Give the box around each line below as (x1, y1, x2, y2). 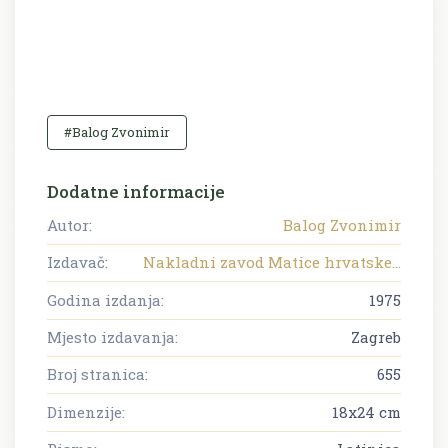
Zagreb (351, 326, 401, 347)
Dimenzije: (47, 401, 125, 422)
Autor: (47, 214, 92, 235)
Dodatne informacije (47, 179, 225, 203)
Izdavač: (47, 252, 108, 273)
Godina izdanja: (47, 289, 164, 310)
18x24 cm (332, 401, 401, 422)
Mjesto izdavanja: (47, 326, 178, 347)
